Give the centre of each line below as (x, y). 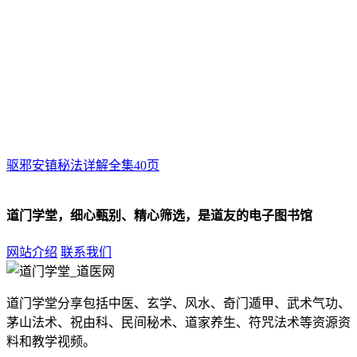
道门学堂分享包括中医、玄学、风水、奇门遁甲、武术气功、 (178, 303)
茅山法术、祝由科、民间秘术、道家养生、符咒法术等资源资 (178, 322)
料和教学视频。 (51, 341)
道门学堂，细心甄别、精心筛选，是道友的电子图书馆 (159, 216)
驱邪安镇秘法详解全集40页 (83, 166)
